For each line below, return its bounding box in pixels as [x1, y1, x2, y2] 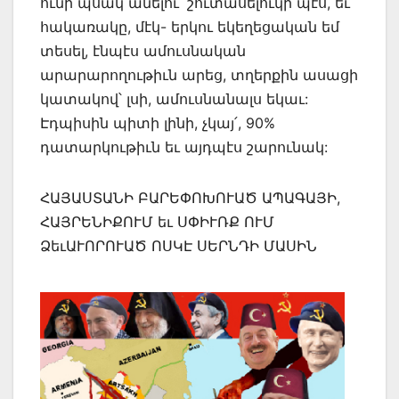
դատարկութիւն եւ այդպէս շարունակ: [40, 137, 328, 156]
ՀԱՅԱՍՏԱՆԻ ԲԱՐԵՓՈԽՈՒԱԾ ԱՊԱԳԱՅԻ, [40, 188, 340, 207]
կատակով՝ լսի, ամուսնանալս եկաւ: [40, 89, 308, 108]
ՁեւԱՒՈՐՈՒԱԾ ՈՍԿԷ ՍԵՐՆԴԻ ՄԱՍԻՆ [40, 236, 317, 255]
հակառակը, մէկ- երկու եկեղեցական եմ [40, 17, 339, 36]
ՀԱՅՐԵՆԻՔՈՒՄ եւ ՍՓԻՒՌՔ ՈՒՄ [40, 212, 274, 231]
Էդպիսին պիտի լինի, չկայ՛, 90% [40, 113, 275, 132]
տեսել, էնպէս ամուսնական [40, 41, 246, 60]
